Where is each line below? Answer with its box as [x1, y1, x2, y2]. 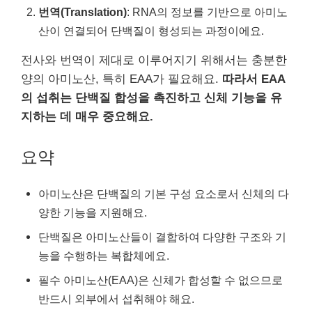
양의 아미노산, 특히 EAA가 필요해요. [21, 72, 222, 86]
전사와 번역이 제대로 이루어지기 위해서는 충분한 [21, 54, 287, 67]
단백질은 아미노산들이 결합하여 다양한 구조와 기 [38, 230, 286, 243]
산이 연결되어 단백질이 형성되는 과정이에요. [38, 24, 264, 37]
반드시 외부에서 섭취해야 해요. [38, 292, 194, 305]
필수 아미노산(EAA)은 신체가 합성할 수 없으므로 [38, 273, 283, 286]
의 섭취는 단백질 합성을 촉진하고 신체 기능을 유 [21, 91, 282, 104]
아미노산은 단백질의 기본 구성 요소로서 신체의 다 [38, 187, 289, 200]
